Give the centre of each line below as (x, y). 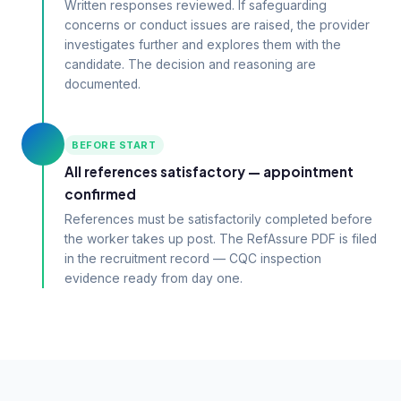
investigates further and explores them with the (203, 45)
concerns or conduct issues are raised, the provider (217, 25)
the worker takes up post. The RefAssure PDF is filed (221, 239)
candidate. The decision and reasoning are (190, 64)
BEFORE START (114, 145)
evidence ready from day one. (154, 278)
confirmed (100, 194)
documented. (102, 84)
